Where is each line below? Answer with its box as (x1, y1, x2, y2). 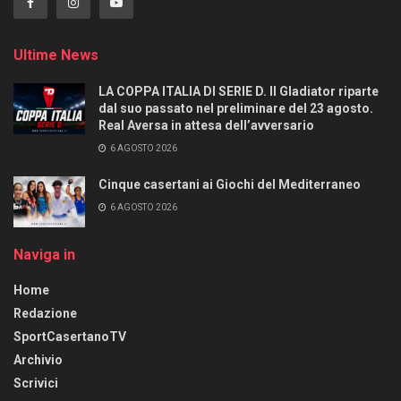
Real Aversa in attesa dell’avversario (98, 117, 314, 132)
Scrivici (13, 375, 58, 390)
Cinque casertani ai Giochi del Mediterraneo (98, 176, 361, 192)
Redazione (13, 305, 77, 320)
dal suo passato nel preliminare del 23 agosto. (98, 100, 373, 115)
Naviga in (13, 245, 75, 263)
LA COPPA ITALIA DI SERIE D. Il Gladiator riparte (98, 83, 379, 98)
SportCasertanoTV (13, 328, 126, 344)
